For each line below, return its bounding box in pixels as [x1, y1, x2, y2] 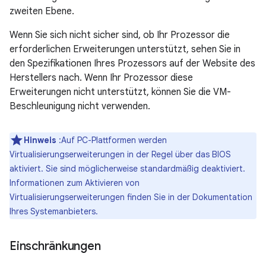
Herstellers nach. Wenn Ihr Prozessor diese [9, 72, 193, 84]
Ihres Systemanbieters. [9, 206, 98, 217]
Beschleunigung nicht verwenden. [9, 100, 150, 112]
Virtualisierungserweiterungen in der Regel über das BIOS [9, 149, 231, 160]
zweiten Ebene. [9, 5, 74, 17]
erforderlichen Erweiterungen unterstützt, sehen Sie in [9, 43, 240, 55]
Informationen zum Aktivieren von [9, 178, 140, 188]
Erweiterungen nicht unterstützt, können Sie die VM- [9, 86, 231, 98]
